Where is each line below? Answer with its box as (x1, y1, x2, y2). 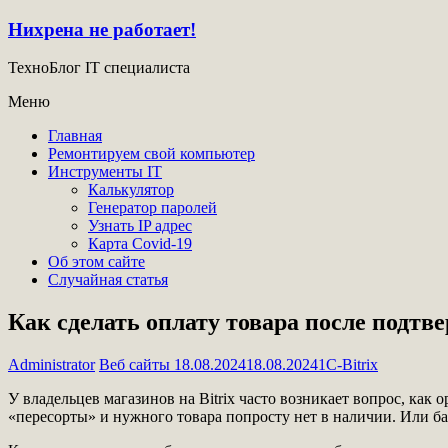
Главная (48, 127, 102, 145)
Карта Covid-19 (88, 235, 192, 253)
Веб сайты (99, 356, 170, 374)
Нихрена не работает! (8, 18, 196, 40)
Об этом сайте (48, 253, 145, 271)
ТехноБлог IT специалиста (8, 59, 190, 77)
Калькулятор (88, 181, 174, 199)
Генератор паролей (88, 199, 217, 217)
